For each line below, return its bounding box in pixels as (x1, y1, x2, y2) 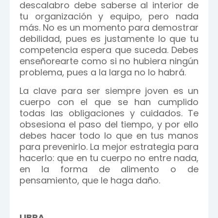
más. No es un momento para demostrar (19, 21, 199, 34)
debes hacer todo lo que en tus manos (19, 129, 199, 142)
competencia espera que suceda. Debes (19, 44, 199, 56)
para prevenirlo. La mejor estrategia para (19, 141, 199, 153)
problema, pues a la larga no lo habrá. (19, 66, 186, 78)
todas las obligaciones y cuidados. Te (19, 107, 199, 119)
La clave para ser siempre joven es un (19, 85, 199, 97)
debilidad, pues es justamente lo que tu (19, 33, 199, 45)
